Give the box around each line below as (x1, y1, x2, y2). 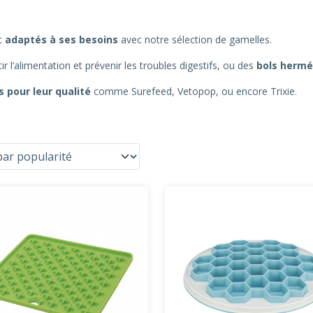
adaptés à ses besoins (5, 33, 118, 46)
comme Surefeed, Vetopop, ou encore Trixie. (91, 85, 297, 98)
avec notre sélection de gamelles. (118, 33, 272, 46)
